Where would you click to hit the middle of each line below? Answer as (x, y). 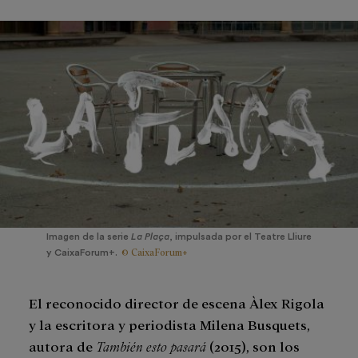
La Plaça (150, 236)
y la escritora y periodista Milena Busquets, (169, 324)
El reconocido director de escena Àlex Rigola (177, 302)
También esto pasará (151, 345)
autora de (62, 345)
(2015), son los (253, 345)
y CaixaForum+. (82, 252)
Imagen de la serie (89, 236)
